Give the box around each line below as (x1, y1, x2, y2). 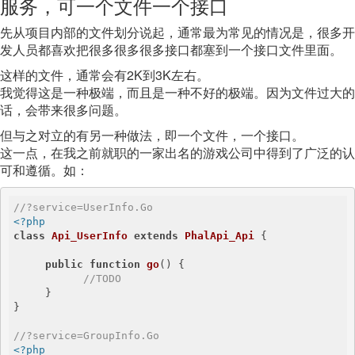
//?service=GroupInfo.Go (13, 330, 159, 342)
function (90, 258, 140, 270)
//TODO (83, 273, 121, 284)
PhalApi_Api (185, 230, 254, 242)
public (45, 258, 83, 270)
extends (134, 230, 178, 242)
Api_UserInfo (52, 230, 128, 242)
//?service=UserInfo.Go (13, 201, 153, 213)
